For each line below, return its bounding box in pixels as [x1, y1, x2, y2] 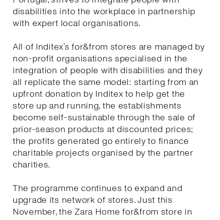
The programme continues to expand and [13, 182, 183, 194]
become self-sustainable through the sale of [13, 111, 195, 124]
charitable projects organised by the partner [13, 146, 193, 159]
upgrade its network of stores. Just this [13, 193, 173, 206]
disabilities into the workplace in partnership [13, 5, 196, 18]
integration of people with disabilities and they [13, 64, 203, 77]
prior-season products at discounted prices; [13, 123, 193, 136]
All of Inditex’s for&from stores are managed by [13, 40, 205, 53]
